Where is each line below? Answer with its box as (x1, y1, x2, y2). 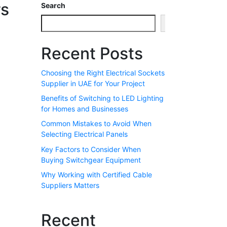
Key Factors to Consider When (41, 144, 141, 154)
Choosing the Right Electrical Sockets (41, 68, 165, 77)
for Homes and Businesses (41, 104, 128, 113)
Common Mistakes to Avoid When (41, 119, 152, 128)
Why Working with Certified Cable (41, 170, 152, 179)
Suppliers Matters (41, 181, 99, 190)
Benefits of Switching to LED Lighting (41, 94, 164, 103)
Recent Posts (41, 43, 143, 63)
